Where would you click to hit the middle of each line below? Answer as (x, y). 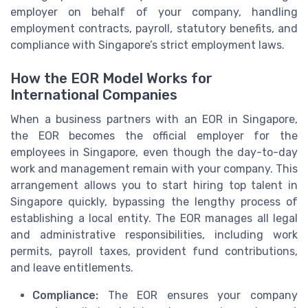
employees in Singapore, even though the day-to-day (154, 153)
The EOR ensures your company (198, 296)
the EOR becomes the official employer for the (154, 136)
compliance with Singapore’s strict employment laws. (147, 45)
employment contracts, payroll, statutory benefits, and (154, 28)
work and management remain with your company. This (154, 169)
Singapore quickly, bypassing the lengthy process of (154, 202)
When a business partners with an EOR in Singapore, (154, 120)
